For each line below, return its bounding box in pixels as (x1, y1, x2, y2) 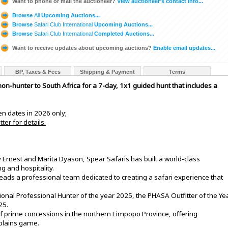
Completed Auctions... (93, 30, 154, 37)
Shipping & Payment (80, 69, 135, 75)
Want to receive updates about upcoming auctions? (12, 44, 152, 51)
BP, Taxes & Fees (15, 69, 61, 75)
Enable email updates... (152, 44, 215, 51)
